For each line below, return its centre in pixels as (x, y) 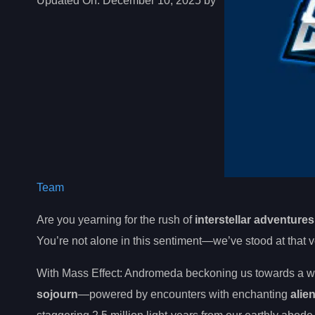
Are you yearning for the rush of (116, 219)
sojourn (57, 294)
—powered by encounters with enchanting (184, 294)
